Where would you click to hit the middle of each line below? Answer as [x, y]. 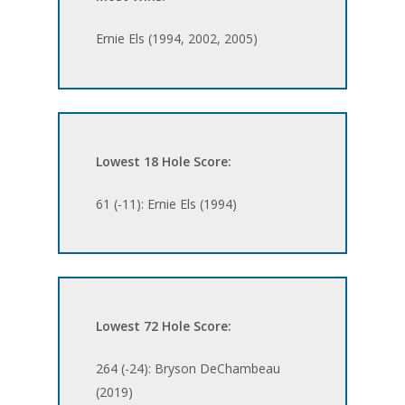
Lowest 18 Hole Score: [164, 161]
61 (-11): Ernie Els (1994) [167, 203]
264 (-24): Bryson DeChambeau [188, 369]
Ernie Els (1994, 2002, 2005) [177, 39]
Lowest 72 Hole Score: [164, 326]
